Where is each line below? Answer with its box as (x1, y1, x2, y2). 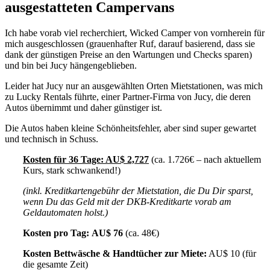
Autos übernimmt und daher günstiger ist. (5, 102, 162, 113)
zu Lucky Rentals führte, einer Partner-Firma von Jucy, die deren (5, 91, 251, 102)
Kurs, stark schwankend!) (23, 165, 121, 175)
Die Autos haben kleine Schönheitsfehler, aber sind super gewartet (5, 122, 256, 133)
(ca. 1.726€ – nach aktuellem (149, 154, 261, 165)
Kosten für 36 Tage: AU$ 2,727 (23, 154, 149, 165)
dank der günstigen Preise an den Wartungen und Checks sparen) (5, 49, 252, 60)
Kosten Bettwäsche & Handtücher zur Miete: (23, 248, 207, 259)
